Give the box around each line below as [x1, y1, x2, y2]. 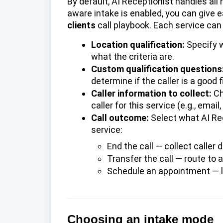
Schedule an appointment [107, 166, 210, 177]
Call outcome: [91, 112, 149, 123]
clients [67, 19, 96, 30]
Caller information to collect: [91, 88, 212, 99]
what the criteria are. [91, 51, 174, 62]
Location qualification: [91, 39, 185, 50]
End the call [107, 141, 153, 152]
